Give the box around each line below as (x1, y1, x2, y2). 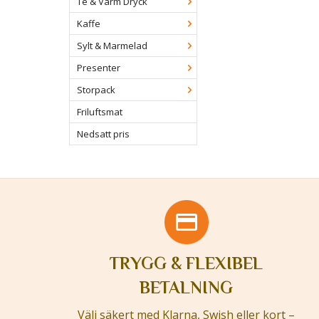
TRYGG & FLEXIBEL (110, 253, 263, 273)
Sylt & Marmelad (77, 39, 147, 53)
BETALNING (140, 278, 234, 297)
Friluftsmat (77, 105, 122, 119)
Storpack (77, 83, 115, 97)
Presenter (77, 61, 120, 75)
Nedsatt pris (77, 127, 130, 141)
